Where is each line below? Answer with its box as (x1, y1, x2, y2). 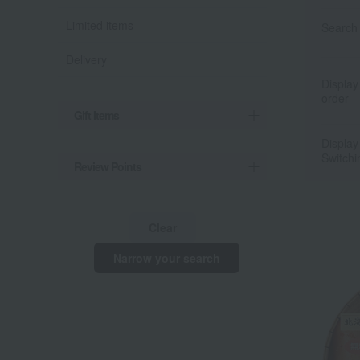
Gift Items (74, 107, 119, 123)
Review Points (74, 158, 141, 174)
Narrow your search (112, 250, 220, 266)
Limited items (66, 17, 133, 33)
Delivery (66, 51, 107, 67)
